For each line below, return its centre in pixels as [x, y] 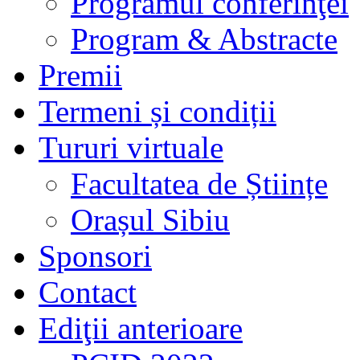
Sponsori [95, 256]
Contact [88, 292]
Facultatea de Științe [199, 183]
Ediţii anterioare [141, 328]
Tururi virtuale [131, 147]
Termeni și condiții [157, 111]
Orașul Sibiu [150, 219]
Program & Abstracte [204, 39]
